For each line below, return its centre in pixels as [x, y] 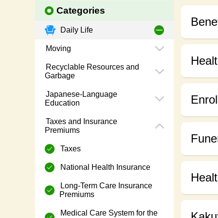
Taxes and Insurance [81, 122]
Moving [57, 49]
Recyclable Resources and [91, 67]
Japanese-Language [81, 94]
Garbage [60, 76]
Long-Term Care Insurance [105, 186]
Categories [81, 11]
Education [62, 103]
